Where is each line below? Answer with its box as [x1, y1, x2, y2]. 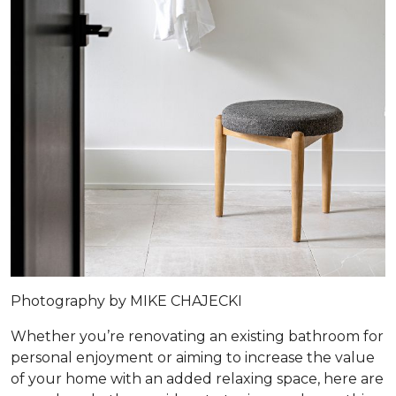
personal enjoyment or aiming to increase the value [11, 349, 375, 366]
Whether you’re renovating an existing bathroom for [11, 328, 384, 345]
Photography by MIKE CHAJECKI [11, 293, 242, 309]
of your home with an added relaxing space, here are [11, 370, 384, 387]
